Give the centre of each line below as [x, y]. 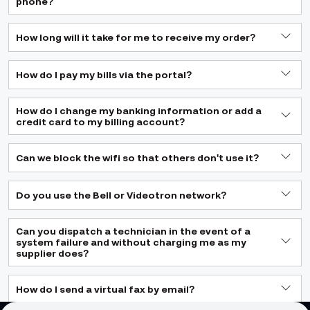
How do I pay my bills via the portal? [104, 75]
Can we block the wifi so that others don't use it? [138, 158]
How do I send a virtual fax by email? [106, 289]
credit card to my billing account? [101, 122]
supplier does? [53, 253]
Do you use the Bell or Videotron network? [121, 195]
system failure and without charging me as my [131, 242]
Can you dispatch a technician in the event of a [133, 231]
